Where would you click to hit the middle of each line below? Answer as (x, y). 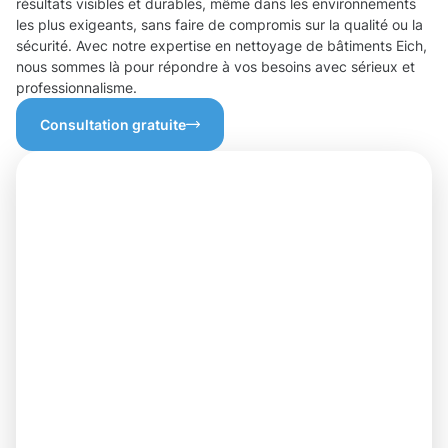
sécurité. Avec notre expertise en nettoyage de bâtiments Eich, (221, 46)
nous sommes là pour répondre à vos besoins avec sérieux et (215, 67)
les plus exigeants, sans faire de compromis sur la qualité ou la (219, 25)
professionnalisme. (76, 88)
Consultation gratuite (113, 125)
